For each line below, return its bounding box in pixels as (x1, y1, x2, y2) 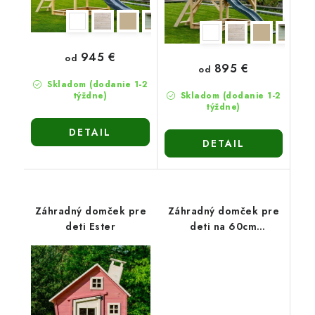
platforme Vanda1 (179, 235, 269, 249)
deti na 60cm (190, 219, 257, 233)
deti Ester (65, 219, 116, 233)
